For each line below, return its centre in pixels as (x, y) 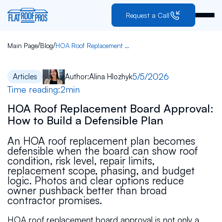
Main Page (22, 45)
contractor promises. (55, 200)
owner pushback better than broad (87, 190)
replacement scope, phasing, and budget (101, 170)
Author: (77, 76)
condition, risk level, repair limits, (81, 160)
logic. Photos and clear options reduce (95, 180)
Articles (25, 76)
